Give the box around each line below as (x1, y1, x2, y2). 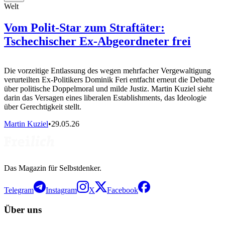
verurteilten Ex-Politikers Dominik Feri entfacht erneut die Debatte (4, 75, 214, 84)
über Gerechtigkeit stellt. (4, 102, 81, 111)
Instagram (46, 186, 77, 195)
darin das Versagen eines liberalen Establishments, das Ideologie (4, 93, 206, 102)
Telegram (4, 186, 34, 195)
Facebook (107, 186, 138, 195)
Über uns (4, 204, 42, 215)
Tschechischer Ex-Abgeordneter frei (4, 35, 191, 48)
